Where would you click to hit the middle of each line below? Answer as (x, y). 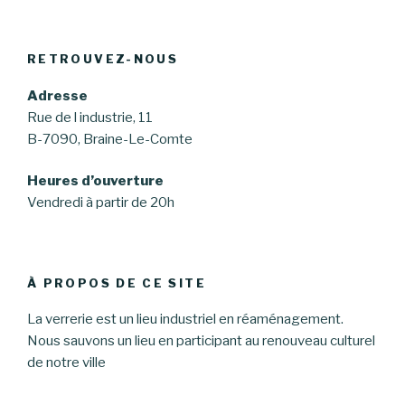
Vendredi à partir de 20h (101, 203)
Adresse (57, 95)
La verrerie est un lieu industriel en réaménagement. (185, 320)
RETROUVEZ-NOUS (103, 59)
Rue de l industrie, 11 (90, 117)
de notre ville (66, 363)
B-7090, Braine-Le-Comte (110, 139)
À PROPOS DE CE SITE (117, 283)
